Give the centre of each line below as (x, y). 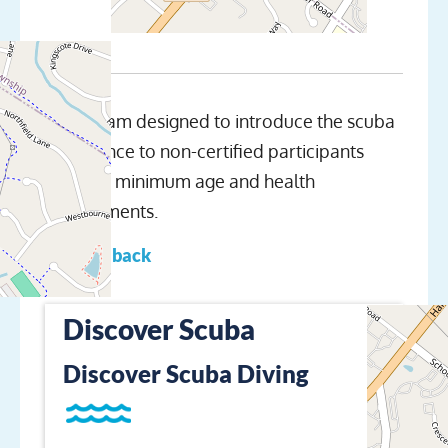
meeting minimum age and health (180, 180)
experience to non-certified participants (204, 150)
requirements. (101, 210)
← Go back (108, 254)
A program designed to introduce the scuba (220, 120)
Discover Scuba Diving (186, 374)
